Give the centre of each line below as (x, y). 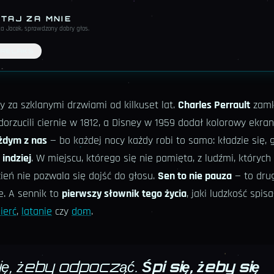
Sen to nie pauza (195, 176)
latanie (37, 212)
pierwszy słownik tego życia (124, 194)
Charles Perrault (214, 105)
